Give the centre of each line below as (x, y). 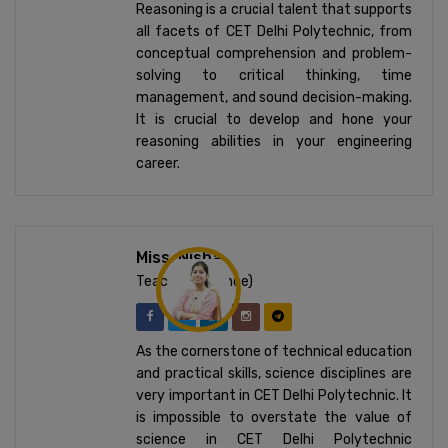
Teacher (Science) (194, 282)
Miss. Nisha (179, 258)
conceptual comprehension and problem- (274, 54)
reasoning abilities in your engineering (274, 142)
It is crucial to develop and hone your (274, 120)
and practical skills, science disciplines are (274, 374)
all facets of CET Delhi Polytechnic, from (274, 32)
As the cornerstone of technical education (274, 352)
